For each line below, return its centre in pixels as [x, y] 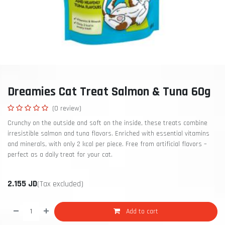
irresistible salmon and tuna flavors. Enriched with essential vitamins [108, 133]
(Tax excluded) [60, 184]
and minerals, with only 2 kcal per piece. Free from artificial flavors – [107, 144]
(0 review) [67, 108]
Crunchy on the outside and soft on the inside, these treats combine [107, 123]
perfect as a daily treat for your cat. [60, 154]
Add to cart [141, 211]
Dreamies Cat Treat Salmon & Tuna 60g [109, 92]
